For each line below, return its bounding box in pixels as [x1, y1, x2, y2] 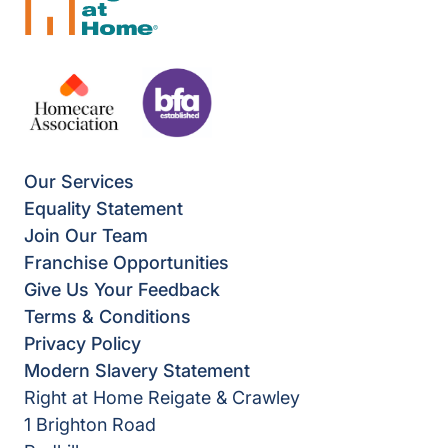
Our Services [24, 171, 134, 193]
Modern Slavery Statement [24, 360, 250, 382]
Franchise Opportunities [24, 252, 229, 274]
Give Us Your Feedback [24, 279, 220, 301]
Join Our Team [24, 225, 148, 247]
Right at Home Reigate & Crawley [24, 387, 300, 409]
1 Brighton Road [24, 414, 156, 436]
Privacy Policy [24, 333, 141, 355]
